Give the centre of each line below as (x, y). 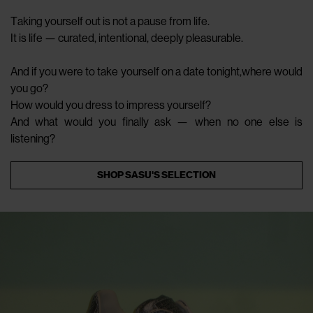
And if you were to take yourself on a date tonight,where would (156, 72)
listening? (33, 139)
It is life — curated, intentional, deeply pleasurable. (127, 38)
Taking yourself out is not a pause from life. (110, 22)
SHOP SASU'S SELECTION (156, 175)
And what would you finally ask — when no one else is (156, 122)
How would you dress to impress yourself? (111, 105)
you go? (29, 89)
